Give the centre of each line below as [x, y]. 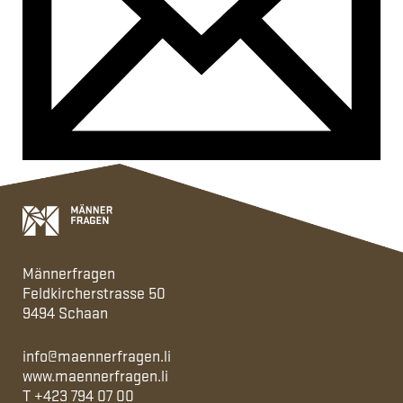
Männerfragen [69, 273]
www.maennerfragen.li [95, 375]
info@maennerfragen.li [97, 355]
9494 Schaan [65, 312]
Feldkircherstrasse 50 [94, 292]
